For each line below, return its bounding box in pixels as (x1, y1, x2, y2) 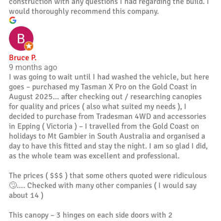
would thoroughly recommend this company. (9, 6, 159, 16)
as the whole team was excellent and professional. (9, 150, 180, 161)
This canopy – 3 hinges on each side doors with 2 (9, 210, 173, 220)
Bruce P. (9, 52, 37, 63)
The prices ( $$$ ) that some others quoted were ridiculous (9, 170, 207, 181)
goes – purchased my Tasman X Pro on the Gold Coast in (9, 81, 197, 92)
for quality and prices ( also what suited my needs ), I (9, 101, 186, 111)
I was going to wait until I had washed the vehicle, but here (9, 72, 209, 82)
